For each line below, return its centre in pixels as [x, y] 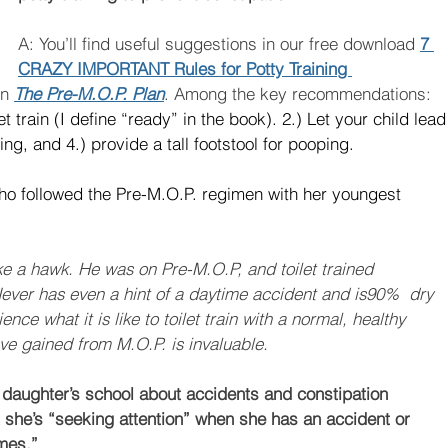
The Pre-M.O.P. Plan [89, 94]
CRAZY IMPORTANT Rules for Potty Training [185, 69]
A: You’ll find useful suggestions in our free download [219, 44]
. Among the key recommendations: [300, 94]
